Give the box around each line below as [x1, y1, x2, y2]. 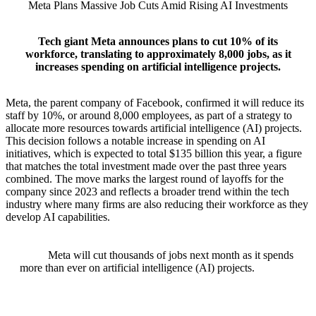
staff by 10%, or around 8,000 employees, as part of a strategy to [6, 109, 292, 122]
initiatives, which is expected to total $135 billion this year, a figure [6, 147, 302, 160]
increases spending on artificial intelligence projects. [35, 61, 281, 73]
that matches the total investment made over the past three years [6, 160, 286, 173]
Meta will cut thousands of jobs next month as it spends [48, 249, 293, 262]
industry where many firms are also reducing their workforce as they [6, 198, 308, 211]
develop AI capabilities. [6, 211, 110, 224]
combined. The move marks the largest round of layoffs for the [6, 173, 284, 186]
